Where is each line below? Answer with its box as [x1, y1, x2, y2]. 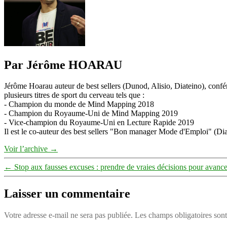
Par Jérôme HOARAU [4, 58, 122, 71]
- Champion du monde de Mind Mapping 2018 [4, 100, 154, 109]
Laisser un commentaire [4, 187, 130, 201]
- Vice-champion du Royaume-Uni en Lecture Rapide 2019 [4, 118, 194, 127]
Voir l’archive [4, 144, 50, 154]
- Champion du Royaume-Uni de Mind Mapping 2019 [4, 109, 178, 118]
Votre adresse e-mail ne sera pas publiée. [4, 211, 133, 220]
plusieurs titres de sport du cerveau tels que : [4, 91, 144, 100]
